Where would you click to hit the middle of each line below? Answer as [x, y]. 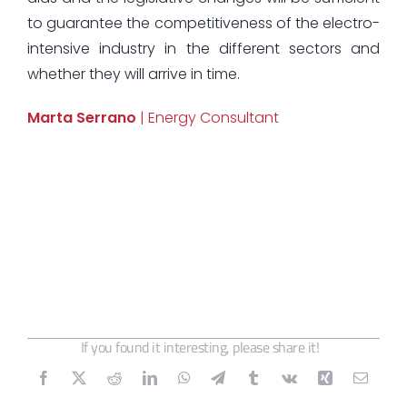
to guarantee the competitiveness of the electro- [203, 23]
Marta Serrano [81, 117]
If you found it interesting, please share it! [200, 347]
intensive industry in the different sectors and [203, 48]
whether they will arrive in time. [133, 74]
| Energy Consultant [207, 117]
